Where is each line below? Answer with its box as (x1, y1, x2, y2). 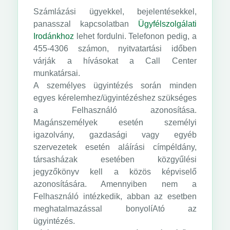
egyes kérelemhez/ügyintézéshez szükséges (33, 93, 197, 102)
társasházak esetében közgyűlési (33, 155, 197, 164)
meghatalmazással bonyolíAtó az (33, 204, 197, 213)
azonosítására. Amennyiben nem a (33, 180, 197, 188)
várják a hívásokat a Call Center (33, 56, 197, 65)
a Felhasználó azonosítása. (33, 106, 197, 114)
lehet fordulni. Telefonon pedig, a (74, 32, 197, 41)
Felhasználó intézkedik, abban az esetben (33, 192, 197, 201)
